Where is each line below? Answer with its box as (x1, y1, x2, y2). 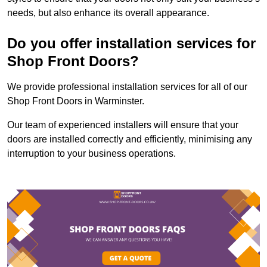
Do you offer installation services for (7, 35, 256, 51)
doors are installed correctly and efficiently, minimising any (7, 133, 252, 144)
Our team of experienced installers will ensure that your (7, 119, 238, 130)
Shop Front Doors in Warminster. (7, 95, 144, 106)
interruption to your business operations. (7, 148, 176, 159)
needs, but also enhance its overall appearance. (7, 7, 209, 18)
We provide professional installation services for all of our (7, 81, 247, 92)
